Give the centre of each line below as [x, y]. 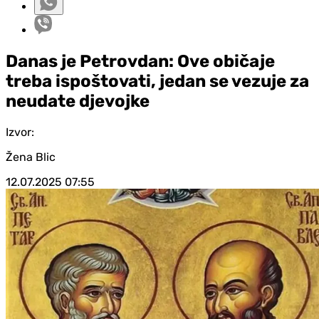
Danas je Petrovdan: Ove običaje [140, 61]
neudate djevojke [78, 101]
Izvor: [20, 132]
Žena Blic [31, 157]
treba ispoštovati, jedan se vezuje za [157, 81]
